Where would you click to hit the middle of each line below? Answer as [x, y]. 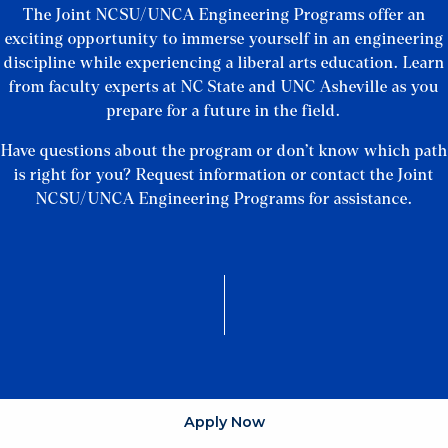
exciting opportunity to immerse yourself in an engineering [224, 38]
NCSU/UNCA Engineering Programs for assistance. [224, 198]
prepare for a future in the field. [224, 110]
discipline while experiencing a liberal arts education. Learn [224, 62]
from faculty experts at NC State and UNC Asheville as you [224, 86]
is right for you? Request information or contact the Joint [224, 174]
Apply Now [224, 421]
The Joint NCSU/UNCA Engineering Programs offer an [224, 14]
